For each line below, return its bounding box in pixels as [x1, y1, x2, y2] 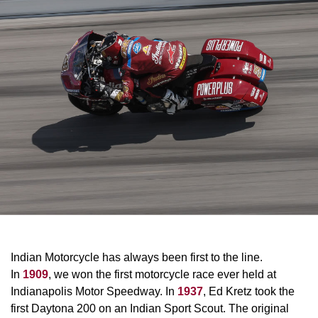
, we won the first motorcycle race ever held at [48, 268, 276, 281]
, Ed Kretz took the [203, 285, 295, 298]
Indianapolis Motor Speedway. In [11, 285, 177, 298]
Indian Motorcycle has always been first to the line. [11, 251, 263, 264]
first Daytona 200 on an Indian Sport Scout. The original [11, 302, 289, 315]
